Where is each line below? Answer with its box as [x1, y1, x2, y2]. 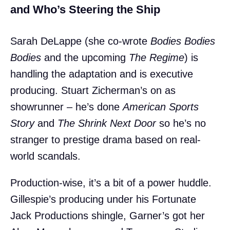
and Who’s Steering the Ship [10, 3, 160, 16]
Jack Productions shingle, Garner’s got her [10, 210, 205, 222]
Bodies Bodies [150, 35, 215, 47]
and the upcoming [41, 52, 129, 64]
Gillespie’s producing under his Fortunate [10, 194, 196, 205]
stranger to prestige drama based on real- [10, 134, 201, 146]
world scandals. [10, 150, 81, 162]
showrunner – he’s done [10, 101, 123, 113]
